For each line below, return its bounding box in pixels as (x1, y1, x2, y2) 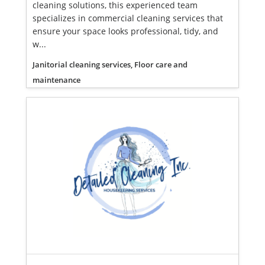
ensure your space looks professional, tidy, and (33, 25, 218, 37)
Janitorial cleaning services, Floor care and (33, 59, 188, 70)
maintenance (33, 75, 80, 85)
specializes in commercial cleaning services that (33, 12, 223, 24)
